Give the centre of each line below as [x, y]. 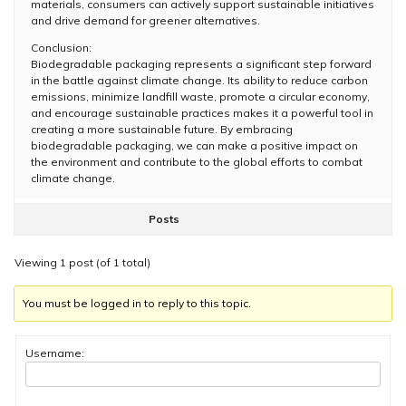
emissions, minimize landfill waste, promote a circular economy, [200, 96]
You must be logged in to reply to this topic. [137, 303]
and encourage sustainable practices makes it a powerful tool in [202, 112]
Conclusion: [61, 47]
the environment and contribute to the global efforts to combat [197, 161]
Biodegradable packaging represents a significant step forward [201, 63]
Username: [55, 353]
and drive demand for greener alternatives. [145, 20]
